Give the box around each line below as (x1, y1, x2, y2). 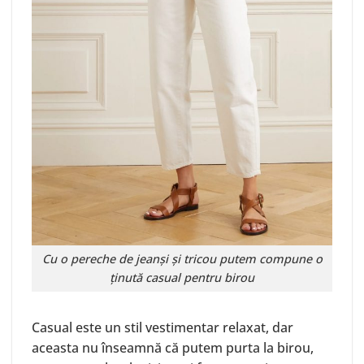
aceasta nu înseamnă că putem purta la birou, (32, 339, 314, 357)
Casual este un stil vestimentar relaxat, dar (32, 318, 293, 337)
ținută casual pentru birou (110, 270, 254, 286)
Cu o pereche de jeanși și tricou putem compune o (41, 251, 323, 267)
